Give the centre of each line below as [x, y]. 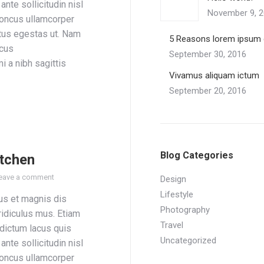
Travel [172, 225]
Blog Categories [197, 155]
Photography [185, 210]
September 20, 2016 [208, 91]
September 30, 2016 [208, 54]
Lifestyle [177, 194]
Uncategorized [188, 240]
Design [173, 179]
